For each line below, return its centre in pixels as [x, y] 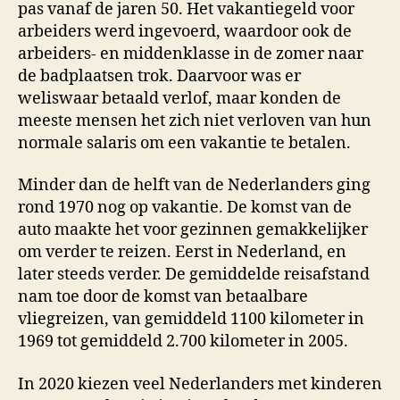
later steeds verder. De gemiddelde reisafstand [194, 275]
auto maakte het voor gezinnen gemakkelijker [193, 230]
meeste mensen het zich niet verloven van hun [195, 121]
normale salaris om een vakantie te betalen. [184, 143]
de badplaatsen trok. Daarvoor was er [159, 76]
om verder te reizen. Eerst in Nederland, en [182, 252]
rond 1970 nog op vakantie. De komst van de [185, 208]
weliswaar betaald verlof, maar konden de [179, 98]
